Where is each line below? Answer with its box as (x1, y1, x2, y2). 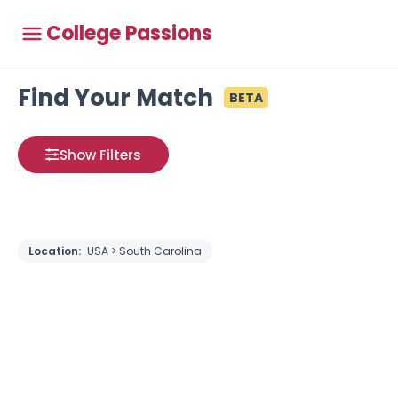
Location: (28, 243, 84, 259)
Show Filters (60, 145, 141, 164)
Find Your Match (18, 82, 213, 114)
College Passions (46, 20, 212, 47)
